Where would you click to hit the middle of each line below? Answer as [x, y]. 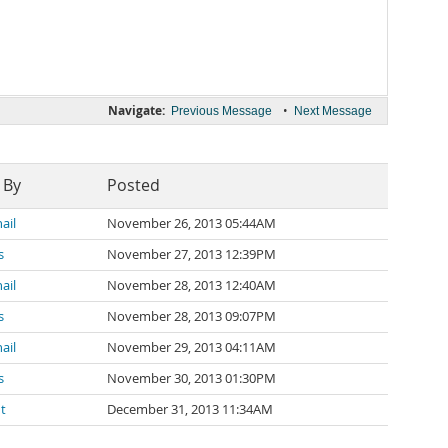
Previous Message [221, 111]
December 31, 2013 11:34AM [190, 409]
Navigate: [136, 110]
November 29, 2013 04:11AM [191, 347]
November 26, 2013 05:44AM [191, 223]
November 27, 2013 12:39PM [191, 254]
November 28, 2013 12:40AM [191, 285]
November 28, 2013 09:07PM [191, 316]
